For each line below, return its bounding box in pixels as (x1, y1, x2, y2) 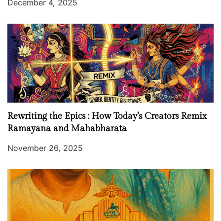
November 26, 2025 (7, 143, 83, 153)
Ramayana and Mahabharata (7, 123, 127, 134)
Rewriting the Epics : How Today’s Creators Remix (7, 111, 207, 122)
